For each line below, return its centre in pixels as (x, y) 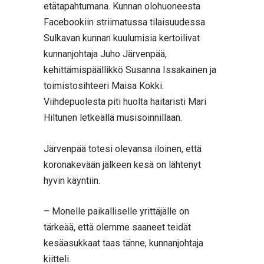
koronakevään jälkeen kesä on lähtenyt (122, 164)
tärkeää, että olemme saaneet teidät (117, 227)
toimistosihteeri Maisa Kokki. (104, 86)
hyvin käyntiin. (72, 180)
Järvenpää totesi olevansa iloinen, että (123, 148)
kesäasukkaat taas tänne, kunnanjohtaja (123, 243)
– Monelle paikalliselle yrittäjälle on (116, 212)
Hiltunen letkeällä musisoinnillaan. (113, 118)
